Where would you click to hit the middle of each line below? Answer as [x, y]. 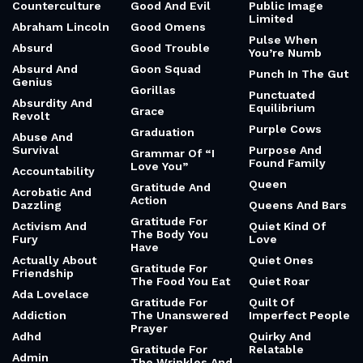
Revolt [31, 116]
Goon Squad [166, 69]
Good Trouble [170, 48]
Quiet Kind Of [287, 226]
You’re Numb [285, 53]
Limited [271, 19]
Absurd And [45, 69]
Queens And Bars [298, 205]
